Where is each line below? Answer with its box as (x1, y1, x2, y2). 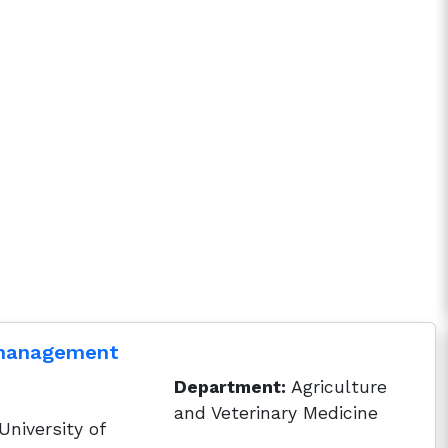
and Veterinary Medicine (174, 403, 379, 423)
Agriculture (286, 377, 388, 397)
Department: (174, 377, 287, 397)
